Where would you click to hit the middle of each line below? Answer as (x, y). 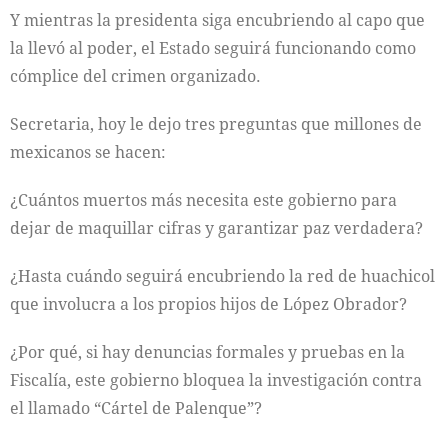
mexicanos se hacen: (88, 151)
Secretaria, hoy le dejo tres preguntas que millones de (216, 123)
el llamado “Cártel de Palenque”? (136, 407)
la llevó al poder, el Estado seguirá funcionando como (213, 47)
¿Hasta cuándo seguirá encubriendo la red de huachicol (222, 275)
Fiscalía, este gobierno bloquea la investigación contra (216, 379)
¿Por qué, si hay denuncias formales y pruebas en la (207, 351)
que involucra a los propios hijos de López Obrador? (208, 303)
